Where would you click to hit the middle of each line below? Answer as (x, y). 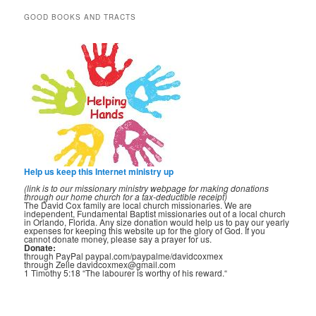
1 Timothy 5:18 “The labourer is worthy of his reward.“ (126, 273)
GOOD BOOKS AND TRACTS (80, 17)
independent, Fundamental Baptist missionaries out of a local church (155, 214)
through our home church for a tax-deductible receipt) (126, 197)
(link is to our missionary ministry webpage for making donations (147, 188)
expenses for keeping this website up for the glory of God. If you (145, 231)
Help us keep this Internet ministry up (99, 172)
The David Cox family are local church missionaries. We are (138, 205)
